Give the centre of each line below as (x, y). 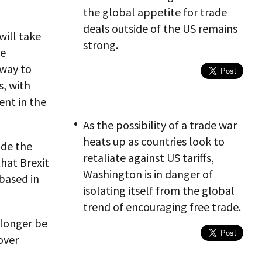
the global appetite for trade (155, 12)
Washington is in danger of (148, 174)
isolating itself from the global (159, 190)
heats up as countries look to (154, 141)
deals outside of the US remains (160, 28)
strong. (101, 45)
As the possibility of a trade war (160, 125)
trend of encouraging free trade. (162, 207)
